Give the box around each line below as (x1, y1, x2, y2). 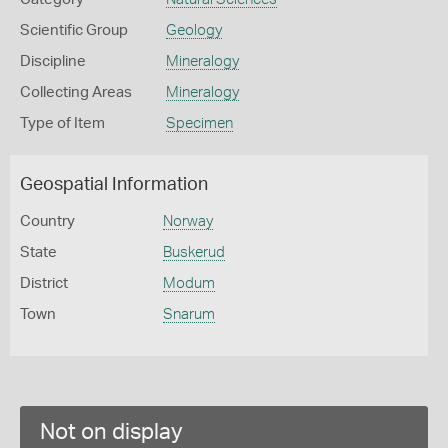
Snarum (162, 307, 215, 322)
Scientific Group (20, 23, 128, 38)
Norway (162, 214, 213, 229)
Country (20, 214, 75, 229)
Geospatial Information (20, 176, 208, 194)
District (20, 276, 68, 291)
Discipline (20, 54, 86, 69)
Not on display (40, 421, 183, 443)
